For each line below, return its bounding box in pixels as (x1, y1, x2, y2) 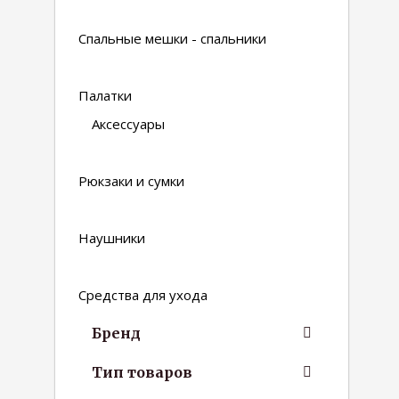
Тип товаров (92, 363, 192, 381)
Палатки (78, 86, 132, 104)
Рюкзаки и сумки (78, 172, 184, 190)
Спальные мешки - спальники (78, 29, 266, 47)
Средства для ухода (78, 286, 208, 304)
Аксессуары (92, 115, 165, 133)
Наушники (78, 229, 145, 247)
